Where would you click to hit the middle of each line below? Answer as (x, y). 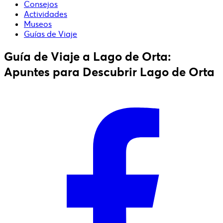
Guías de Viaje (51, 34)
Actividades (46, 14)
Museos (38, 24)
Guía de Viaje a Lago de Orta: (88, 56)
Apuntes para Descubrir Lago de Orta (109, 72)
